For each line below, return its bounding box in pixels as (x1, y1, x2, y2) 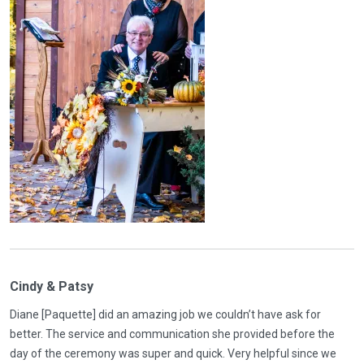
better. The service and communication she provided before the (10, 327, 335, 340)
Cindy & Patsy (10, 278, 93, 294)
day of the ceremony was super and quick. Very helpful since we (10, 346, 336, 360)
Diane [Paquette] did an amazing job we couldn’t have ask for (10, 307, 321, 321)
